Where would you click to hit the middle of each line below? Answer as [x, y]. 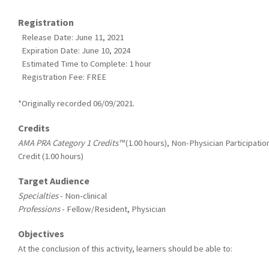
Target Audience [54, 180]
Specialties [38, 195]
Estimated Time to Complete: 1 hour [85, 63]
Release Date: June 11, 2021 [71, 37]
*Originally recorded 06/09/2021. [76, 103]
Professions [39, 209]
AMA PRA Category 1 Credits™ [71, 143]
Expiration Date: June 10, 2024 [74, 50]
